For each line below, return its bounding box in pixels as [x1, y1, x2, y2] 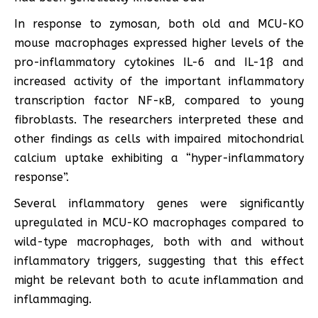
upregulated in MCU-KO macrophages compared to [14, 215, 304, 229]
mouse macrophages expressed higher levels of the [14, 35, 304, 50]
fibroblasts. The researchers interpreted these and [14, 112, 304, 126]
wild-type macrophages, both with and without [14, 234, 304, 248]
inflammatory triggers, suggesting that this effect [14, 253, 304, 268]
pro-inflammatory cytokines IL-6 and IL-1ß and [14, 55, 304, 69]
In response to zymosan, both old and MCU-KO [14, 16, 304, 31]
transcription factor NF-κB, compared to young [14, 93, 304, 107]
